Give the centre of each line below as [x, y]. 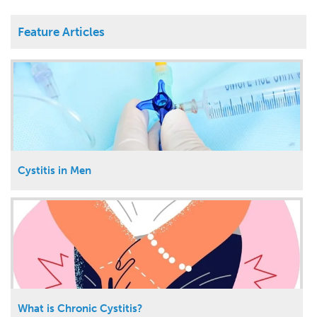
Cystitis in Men [54, 170]
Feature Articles [61, 31]
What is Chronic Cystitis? [80, 308]
